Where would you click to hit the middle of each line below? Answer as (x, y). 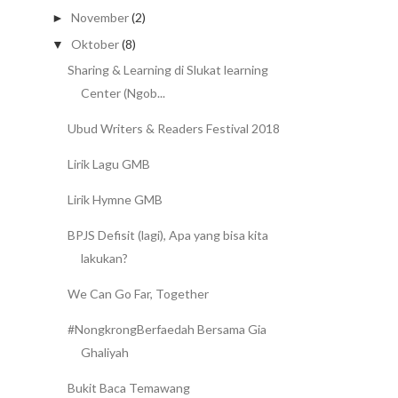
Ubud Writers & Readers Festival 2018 (173, 129)
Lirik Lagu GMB (108, 164)
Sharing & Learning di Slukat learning (167, 70)
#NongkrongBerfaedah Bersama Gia (167, 330)
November (99, 18)
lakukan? (104, 259)
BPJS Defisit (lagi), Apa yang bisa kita (167, 235)
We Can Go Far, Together (138, 294)
